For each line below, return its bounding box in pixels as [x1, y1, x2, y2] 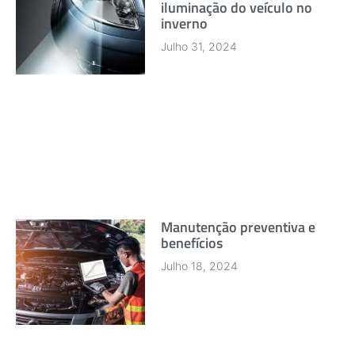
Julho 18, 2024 [161, 258, 239, 273]
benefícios [161, 231, 223, 254]
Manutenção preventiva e [161, 216, 316, 238]
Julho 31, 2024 [161, 40, 238, 54]
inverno [161, 13, 208, 35]
